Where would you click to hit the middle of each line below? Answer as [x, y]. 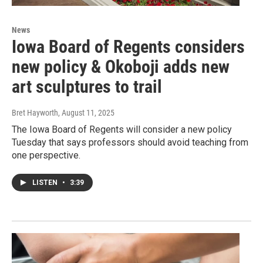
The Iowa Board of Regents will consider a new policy [122, 130]
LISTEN [46, 183]
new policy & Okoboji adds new [121, 67]
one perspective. [46, 156]
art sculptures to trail [87, 87]
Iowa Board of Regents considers [128, 47]
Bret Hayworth [35, 113]
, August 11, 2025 [86, 113]
